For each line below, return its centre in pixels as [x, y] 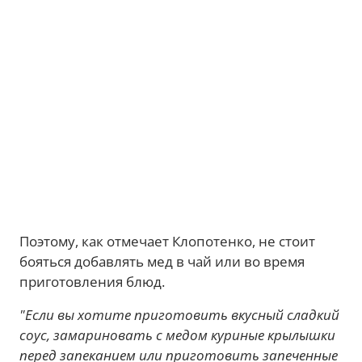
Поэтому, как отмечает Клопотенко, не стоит [167, 241]
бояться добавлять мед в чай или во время [162, 261]
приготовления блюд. [92, 281]
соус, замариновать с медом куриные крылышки [177, 335]
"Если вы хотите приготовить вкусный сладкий [179, 314]
